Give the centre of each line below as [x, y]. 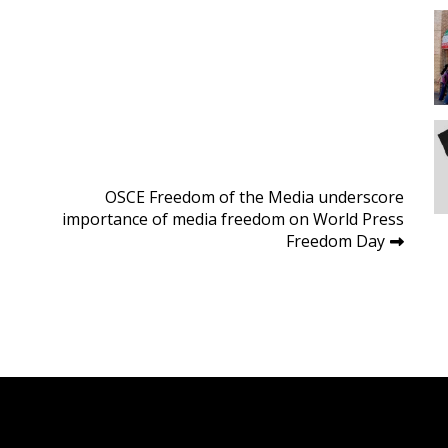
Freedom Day [335, 241]
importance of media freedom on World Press [233, 219]
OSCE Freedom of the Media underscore [254, 197]
